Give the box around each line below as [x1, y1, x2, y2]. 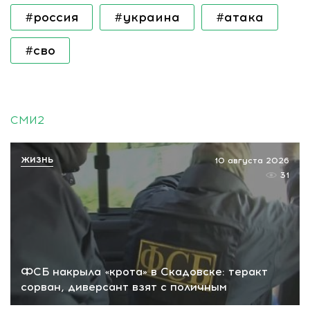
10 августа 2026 [215, 156, 289, 165]
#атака [216, 10, 264, 25]
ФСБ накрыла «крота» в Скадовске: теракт [21, 264, 268, 278]
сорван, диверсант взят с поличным [21, 280, 227, 293]
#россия [25, 10, 78, 25]
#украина [114, 10, 180, 25]
